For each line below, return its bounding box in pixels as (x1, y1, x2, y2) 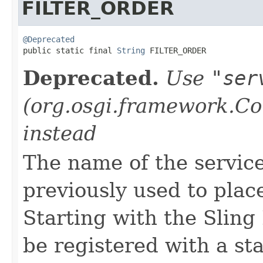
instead (23, 121, 97, 145)
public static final (23, 45, 117, 55)
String (117, 45, 145, 55)
